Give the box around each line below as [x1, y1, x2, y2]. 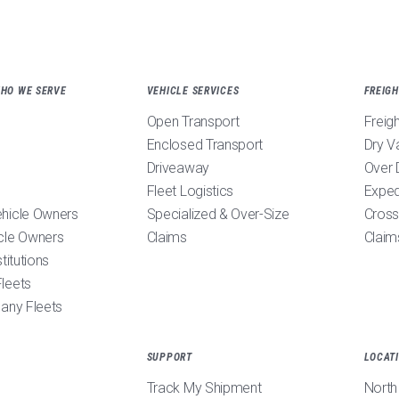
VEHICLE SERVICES [146, 85, 240, 97]
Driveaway [146, 159, 209, 176]
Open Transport [146, 113, 240, 130]
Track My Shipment [146, 379, 262, 396]
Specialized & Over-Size [146, 206, 289, 223]
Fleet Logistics [146, 183, 233, 199]
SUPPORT [146, 351, 192, 363]
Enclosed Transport [146, 136, 263, 153]
